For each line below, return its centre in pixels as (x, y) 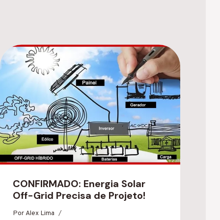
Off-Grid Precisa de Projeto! (79, 195)
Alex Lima (40, 213)
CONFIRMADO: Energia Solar (79, 183)
